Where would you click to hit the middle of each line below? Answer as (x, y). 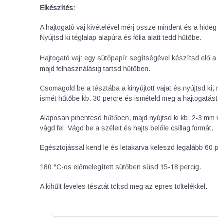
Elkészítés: (57, 8)
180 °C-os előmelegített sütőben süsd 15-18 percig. (120, 167)
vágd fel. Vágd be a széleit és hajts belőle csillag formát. (127, 128)
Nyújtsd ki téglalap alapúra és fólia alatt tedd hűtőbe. (121, 38)
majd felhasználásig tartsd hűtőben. (95, 69)
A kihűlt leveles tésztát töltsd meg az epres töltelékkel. (124, 187)
